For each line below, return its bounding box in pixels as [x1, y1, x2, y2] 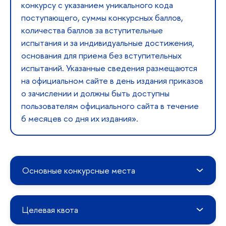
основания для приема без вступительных [21, 49, 182, 61]
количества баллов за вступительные [21, 24, 163, 36]
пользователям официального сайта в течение [21, 99, 199, 111]
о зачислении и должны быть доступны [21, 87, 169, 99]
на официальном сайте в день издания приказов [21, 74, 203, 86]
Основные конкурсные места [22, 164, 135, 176]
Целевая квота [22, 203, 78, 215]
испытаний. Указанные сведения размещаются [21, 62, 197, 74]
